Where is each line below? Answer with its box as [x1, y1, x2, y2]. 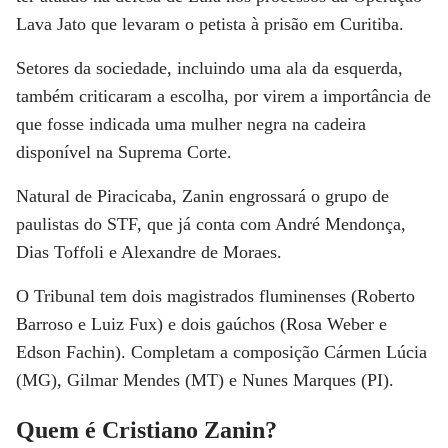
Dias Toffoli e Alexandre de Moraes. [16, 242, 282, 262]
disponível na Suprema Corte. [16, 142, 232, 162]
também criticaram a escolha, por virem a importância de [16, 86, 431, 106]
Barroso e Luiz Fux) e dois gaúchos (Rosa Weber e [16, 314, 387, 334]
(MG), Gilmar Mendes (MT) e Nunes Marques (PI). [16, 370, 394, 390]
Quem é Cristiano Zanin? [16, 417, 277, 443]
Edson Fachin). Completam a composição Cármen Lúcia [16, 342, 427, 362]
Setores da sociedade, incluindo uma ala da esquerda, [16, 58, 403, 78]
